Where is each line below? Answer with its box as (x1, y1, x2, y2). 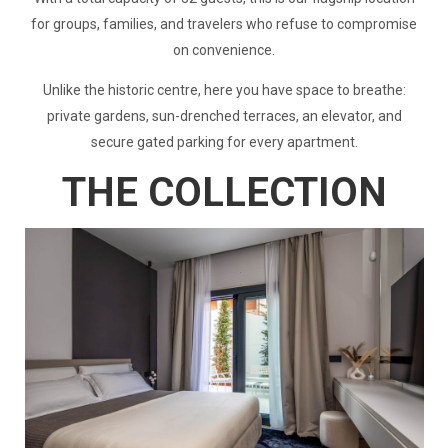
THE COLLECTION (61, 169, 387, 217)
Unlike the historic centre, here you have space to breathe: (42, 82, 406, 99)
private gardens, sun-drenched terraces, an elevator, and (46, 108, 402, 125)
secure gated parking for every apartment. (90, 134, 358, 151)
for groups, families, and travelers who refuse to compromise (31, 16, 417, 33)
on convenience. (173, 42, 275, 59)
